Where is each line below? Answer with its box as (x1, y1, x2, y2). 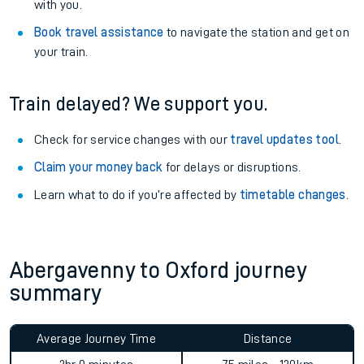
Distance (243, 332, 292, 345)
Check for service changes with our (34, 133, 231, 146)
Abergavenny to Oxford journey (10, 259, 307, 282)
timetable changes (239, 188, 346, 201)
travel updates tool (230, 133, 339, 146)
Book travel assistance (34, 26, 164, 39)
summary (10, 282, 102, 305)
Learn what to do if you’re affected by (34, 188, 240, 201)
